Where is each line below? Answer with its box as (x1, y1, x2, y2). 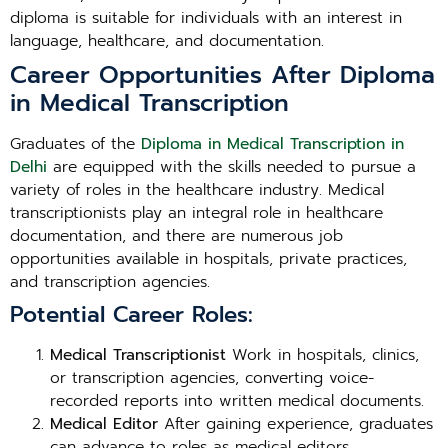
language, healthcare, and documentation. (10, 29, 324, 53)
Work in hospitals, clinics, (226, 343, 419, 367)
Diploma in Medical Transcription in (141, 132, 404, 156)
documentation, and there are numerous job (10, 224, 343, 248)
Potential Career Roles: (10, 298, 253, 331)
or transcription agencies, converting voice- (50, 366, 374, 390)
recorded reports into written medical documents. (50, 389, 424, 413)
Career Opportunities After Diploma (10, 57, 435, 93)
